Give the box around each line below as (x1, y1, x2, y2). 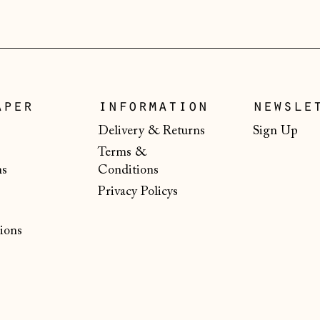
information (97, 100, 208, 117)
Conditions (97, 164, 159, 178)
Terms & (97, 146, 146, 160)
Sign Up (252, 125, 298, 139)
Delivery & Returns (97, 125, 205, 139)
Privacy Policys (97, 186, 178, 199)
